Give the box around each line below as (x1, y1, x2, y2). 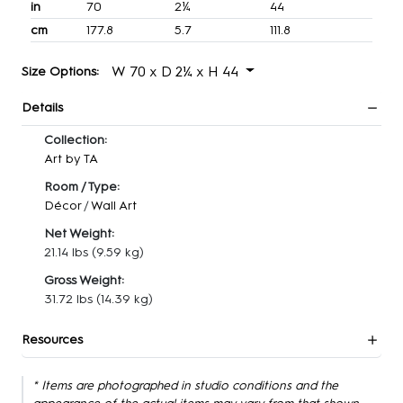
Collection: (44, 132, 107, 148)
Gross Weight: (44, 273, 124, 288)
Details (22, 100, 63, 115)
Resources (22, 332, 83, 347)
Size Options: (22, 64, 99, 79)
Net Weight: (44, 226, 114, 241)
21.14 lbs (44, 245, 88, 260)
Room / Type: (44, 179, 120, 194)
